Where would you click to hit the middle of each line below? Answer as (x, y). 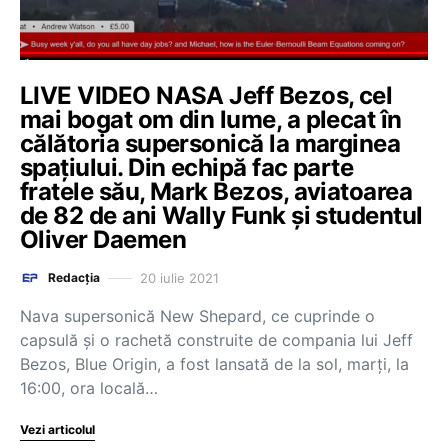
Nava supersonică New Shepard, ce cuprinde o (197, 316)
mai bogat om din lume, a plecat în (211, 119)
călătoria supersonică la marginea (210, 143)
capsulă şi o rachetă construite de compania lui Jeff (216, 340)
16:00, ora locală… (89, 388)
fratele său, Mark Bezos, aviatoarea (216, 191)
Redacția (74, 277)
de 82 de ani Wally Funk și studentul (221, 215)
